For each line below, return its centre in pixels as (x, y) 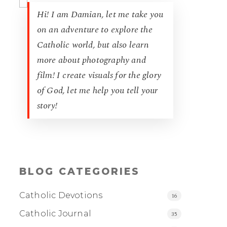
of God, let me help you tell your (97, 90)
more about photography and (91, 60)
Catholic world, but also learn (93, 45)
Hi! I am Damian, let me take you (100, 14)
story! (47, 106)
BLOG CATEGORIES (79, 172)
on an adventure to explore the (94, 30)
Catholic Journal (55, 214)
